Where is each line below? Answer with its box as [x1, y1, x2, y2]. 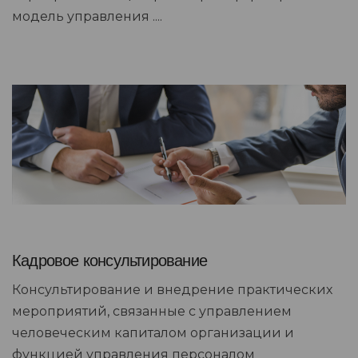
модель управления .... [12, 9, 162, 25]
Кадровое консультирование [12, 252, 207, 270]
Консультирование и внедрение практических [12, 282, 332, 298]
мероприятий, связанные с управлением [12, 304, 292, 320]
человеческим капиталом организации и [12, 325, 294, 341]
